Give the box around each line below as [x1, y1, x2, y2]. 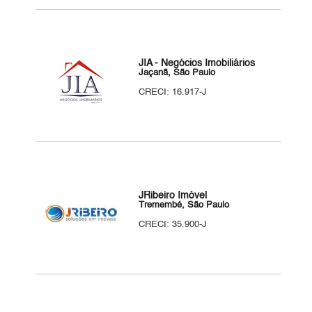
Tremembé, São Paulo [139, 201, 230, 210]
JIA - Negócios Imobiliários [139, 58, 256, 68]
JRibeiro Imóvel [139, 191, 208, 201]
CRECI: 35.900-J [139, 220, 208, 229]
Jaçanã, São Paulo [139, 68, 216, 77]
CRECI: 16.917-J [139, 88, 208, 97]
